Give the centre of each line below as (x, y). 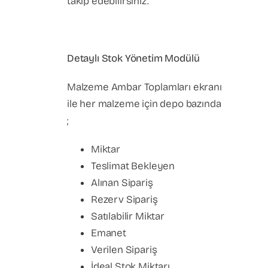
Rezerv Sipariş (124, 200)
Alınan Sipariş (122, 183)
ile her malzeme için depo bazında (144, 104)
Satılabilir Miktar (128, 216)
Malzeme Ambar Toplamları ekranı (144, 87)
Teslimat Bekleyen (133, 166)
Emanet (109, 233)
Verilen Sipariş (124, 250)
